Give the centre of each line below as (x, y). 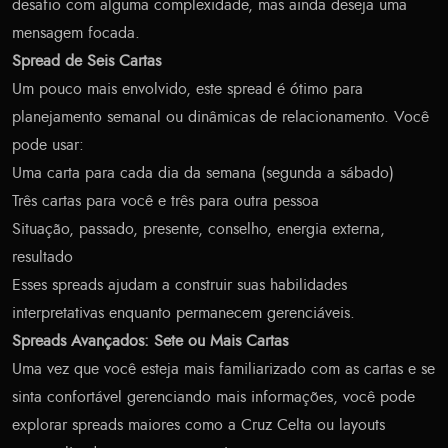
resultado (42, 257)
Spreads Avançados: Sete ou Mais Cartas (150, 341)
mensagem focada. (76, 33)
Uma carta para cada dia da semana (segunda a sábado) (203, 173)
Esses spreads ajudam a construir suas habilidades (179, 285)
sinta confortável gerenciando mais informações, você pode (213, 397)
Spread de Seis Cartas (86, 61)
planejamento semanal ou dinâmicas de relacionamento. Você (220, 117)
